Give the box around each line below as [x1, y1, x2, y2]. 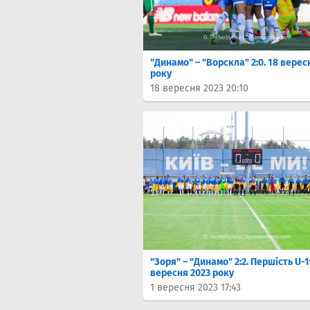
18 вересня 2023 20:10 [150, 82, 248, 94]
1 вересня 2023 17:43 [150, 282, 241, 293]
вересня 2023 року [150, 267, 234, 279]
